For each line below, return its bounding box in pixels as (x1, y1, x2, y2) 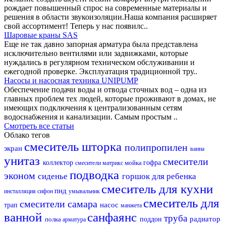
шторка (82, 139, 125, 153)
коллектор (43, 158, 75, 166)
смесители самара (20, 198, 100, 209)
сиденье (38, 171, 70, 181)
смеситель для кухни (101, 182, 213, 196)
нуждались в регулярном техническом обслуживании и (4, 58, 195, 67)
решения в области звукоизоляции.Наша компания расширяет (4, 12, 217, 21)
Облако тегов (4, 130, 50, 139)
